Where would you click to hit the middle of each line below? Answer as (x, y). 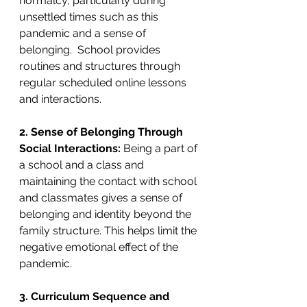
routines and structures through (101, 66)
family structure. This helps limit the (109, 230)
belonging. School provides (91, 49)
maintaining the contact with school (109, 181)
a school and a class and (83, 164)
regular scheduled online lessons (104, 82)
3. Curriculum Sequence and (96, 296)
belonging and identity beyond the (107, 214)
